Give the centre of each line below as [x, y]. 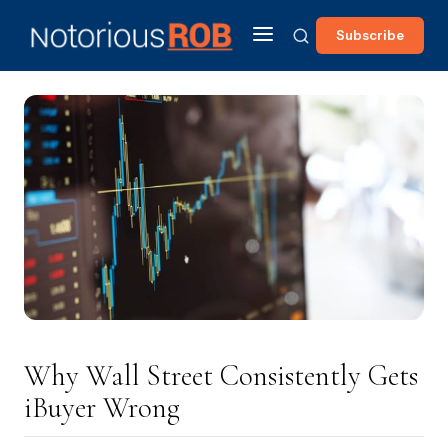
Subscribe [369, 35]
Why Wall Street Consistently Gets [221, 376]
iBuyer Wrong [102, 408]
